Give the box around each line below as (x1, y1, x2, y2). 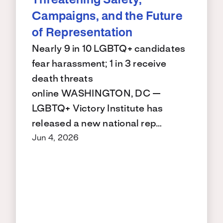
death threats (32, 75, 93, 84)
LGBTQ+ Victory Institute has (32, 105, 163, 114)
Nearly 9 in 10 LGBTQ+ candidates (32, 45, 186, 54)
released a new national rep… (32, 119, 162, 129)
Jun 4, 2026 (32, 134, 79, 142)
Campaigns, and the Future (32, 11, 183, 23)
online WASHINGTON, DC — (32, 90, 161, 99)
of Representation (32, 28, 133, 39)
